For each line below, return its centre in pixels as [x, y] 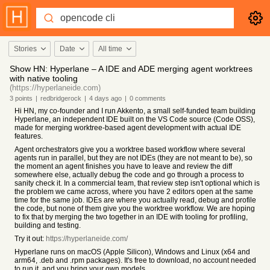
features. [29, 136]
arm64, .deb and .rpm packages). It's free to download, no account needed [135, 260]
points [23, 98]
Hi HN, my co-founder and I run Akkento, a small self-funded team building [135, 111]
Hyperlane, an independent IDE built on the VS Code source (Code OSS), [135, 119]
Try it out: [30, 239]
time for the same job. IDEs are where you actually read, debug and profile [135, 200]
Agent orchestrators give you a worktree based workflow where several [130, 149]
